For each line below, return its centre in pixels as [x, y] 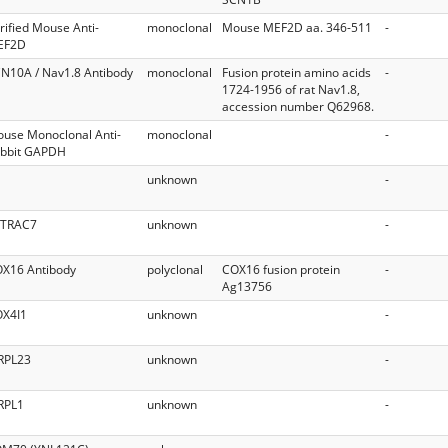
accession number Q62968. [298, 106]
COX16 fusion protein [281, 269]
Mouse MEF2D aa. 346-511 [297, 27]
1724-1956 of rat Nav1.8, [291, 89]
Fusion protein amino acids [296, 72]
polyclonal [175, 269]
